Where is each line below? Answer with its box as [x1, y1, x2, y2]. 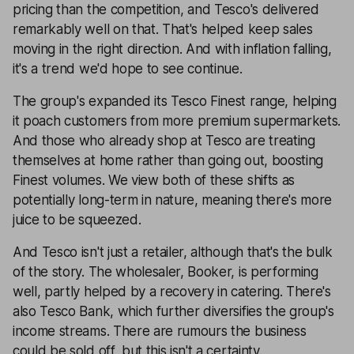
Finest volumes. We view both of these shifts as [13, 172, 295, 188]
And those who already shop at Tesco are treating [13, 133, 315, 149]
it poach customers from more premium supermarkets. [13, 113, 341, 129]
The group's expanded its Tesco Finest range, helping [13, 93, 337, 109]
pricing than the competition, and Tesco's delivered [13, 2, 319, 17]
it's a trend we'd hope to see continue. [13, 61, 243, 77]
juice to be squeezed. [13, 212, 141, 228]
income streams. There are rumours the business [13, 323, 307, 339]
